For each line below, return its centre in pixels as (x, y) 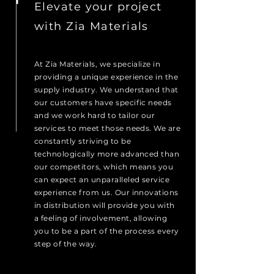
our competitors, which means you (104, 167)
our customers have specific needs (103, 102)
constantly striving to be (83, 141)
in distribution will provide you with (105, 205)
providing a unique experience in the (106, 77)
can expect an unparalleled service (102, 180)
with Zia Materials (91, 26)
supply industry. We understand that (106, 90)
